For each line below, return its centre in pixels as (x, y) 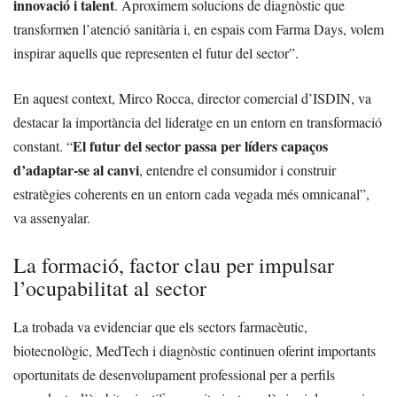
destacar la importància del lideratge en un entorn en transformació (198, 121)
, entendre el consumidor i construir (237, 169)
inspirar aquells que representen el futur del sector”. (156, 52)
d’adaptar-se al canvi (76, 169)
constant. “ (43, 145)
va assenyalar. (52, 217)
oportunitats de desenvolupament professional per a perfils (174, 374)
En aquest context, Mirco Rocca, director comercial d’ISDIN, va (192, 97)
